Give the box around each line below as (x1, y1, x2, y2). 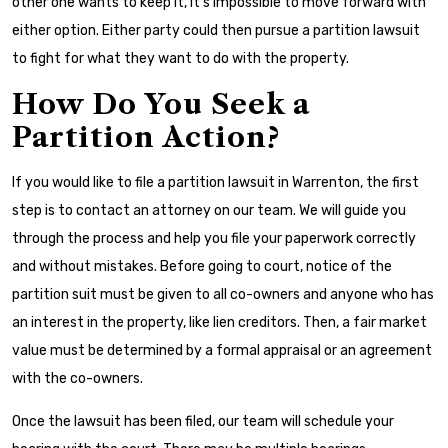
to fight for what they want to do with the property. (12, 50, 349, 67)
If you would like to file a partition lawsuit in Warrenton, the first (12, 174, 419, 191)
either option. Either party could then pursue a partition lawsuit (12, 22, 420, 39)
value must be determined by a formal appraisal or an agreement (12, 342, 432, 359)
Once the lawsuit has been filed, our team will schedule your (12, 413, 394, 430)
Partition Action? (12, 120, 280, 154)
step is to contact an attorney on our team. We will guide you (12, 202, 406, 219)
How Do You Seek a (12, 87, 310, 121)
